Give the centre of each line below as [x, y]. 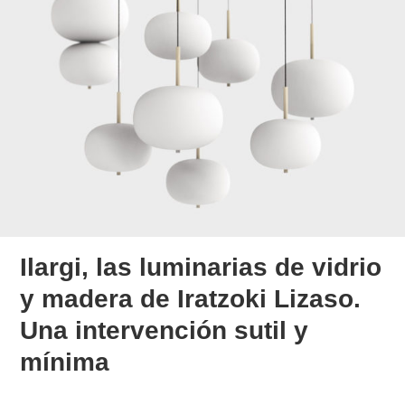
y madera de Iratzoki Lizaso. [191, 298]
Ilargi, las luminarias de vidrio [201, 267]
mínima [65, 362]
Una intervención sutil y [165, 330]
